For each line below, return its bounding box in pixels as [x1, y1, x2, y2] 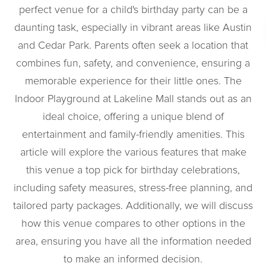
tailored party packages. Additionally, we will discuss [13, 201, 253, 211]
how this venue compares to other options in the [21, 218, 245, 229]
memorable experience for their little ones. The [24, 76, 242, 87]
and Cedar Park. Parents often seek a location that [18, 40, 248, 51]
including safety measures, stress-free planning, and [14, 183, 252, 194]
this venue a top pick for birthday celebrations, [26, 165, 240, 176]
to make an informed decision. [64, 254, 202, 265]
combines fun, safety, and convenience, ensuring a [16, 58, 250, 69]
